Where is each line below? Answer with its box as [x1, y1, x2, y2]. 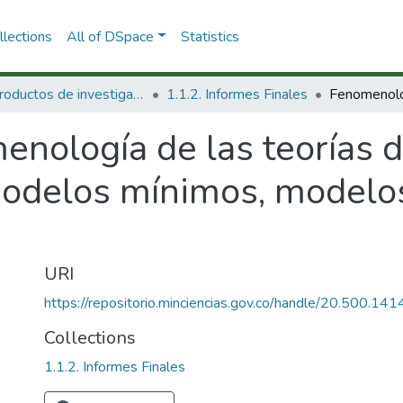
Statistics [180, 26, 239, 47]
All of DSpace [66, 26, 154, 47]
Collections [44, 326, 136, 350]
